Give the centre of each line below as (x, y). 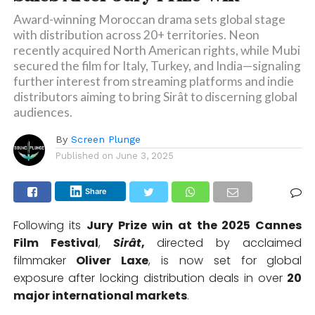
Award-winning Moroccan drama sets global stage (149, 19)
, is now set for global (225, 261)
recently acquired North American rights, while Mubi (156, 50)
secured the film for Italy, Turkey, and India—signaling (157, 66)
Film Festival (56, 243)
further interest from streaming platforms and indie (153, 81)
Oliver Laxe (112, 261)
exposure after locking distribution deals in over (150, 278)
